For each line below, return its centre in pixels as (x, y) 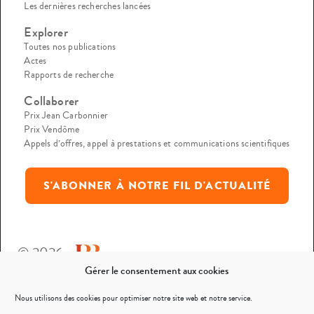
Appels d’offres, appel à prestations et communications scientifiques (157, 143)
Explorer (46, 32)
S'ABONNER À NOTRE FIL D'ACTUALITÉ (157, 185)
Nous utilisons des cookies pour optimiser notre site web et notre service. (134, 298)
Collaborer (52, 101)
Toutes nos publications (70, 47)
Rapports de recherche (69, 75)
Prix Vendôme (52, 129)
